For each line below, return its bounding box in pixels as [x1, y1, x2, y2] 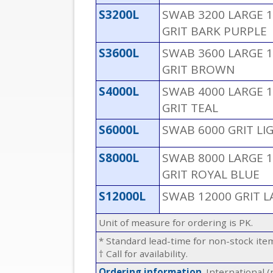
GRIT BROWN [162, 62, 235, 78]
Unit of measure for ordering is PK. [99, 216, 253, 229]
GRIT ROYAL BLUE [162, 166, 260, 183]
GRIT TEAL [162, 100, 218, 116]
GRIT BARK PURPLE [162, 23, 267, 40]
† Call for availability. [99, 247, 188, 260]
